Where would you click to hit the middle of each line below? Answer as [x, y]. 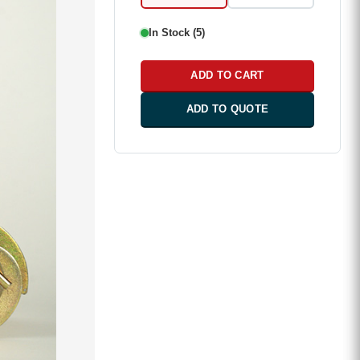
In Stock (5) [177, 33]
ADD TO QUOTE [227, 109]
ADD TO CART [227, 76]
